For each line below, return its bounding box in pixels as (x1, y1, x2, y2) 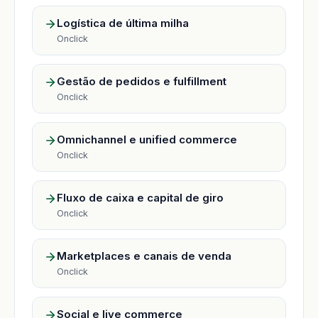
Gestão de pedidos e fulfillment (57, 74, 226, 88)
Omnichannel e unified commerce (57, 132, 237, 146)
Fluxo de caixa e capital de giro (57, 190, 224, 204)
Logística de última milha (57, 16, 189, 30)
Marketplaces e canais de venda (57, 248, 231, 263)
